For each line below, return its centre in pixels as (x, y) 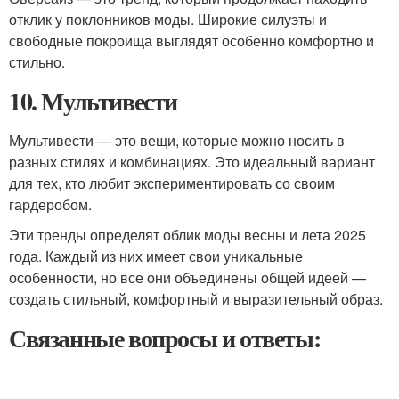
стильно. (37, 62)
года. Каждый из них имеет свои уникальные (156, 256)
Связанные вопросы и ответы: (165, 338)
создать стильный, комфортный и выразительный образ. (196, 299)
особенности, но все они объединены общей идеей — (187, 277)
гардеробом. (50, 204)
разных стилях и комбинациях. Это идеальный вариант (192, 162)
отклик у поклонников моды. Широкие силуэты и (168, 19)
